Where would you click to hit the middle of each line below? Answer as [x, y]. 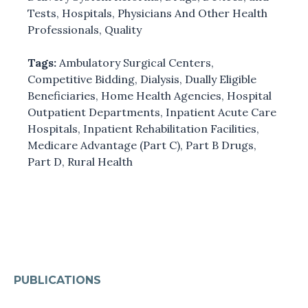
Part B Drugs [220, 145]
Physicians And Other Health [192, 13]
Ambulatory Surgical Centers [135, 62]
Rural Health [100, 161]
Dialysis [160, 79]
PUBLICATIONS [57, 280]
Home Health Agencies [161, 95]
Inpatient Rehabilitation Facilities [170, 128]
